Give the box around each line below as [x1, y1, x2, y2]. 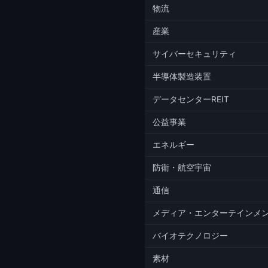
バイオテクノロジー [153, 231, 228, 241]
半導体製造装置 [153, 72, 211, 82]
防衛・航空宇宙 [153, 163, 211, 173]
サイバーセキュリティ [153, 49, 236, 59]
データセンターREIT [153, 95, 229, 105]
